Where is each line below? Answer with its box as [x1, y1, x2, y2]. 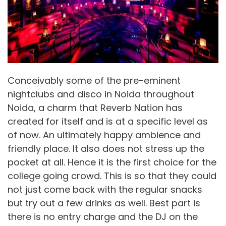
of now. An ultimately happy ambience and [8, 129, 201, 142]
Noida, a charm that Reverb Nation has [8, 101, 183, 115]
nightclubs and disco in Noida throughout [8, 88, 194, 101]
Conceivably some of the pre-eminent [8, 74, 181, 87]
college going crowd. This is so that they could [8, 169, 216, 183]
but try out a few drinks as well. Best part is [8, 197, 200, 210]
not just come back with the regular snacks [8, 183, 202, 196]
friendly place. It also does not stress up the [8, 142, 204, 155]
